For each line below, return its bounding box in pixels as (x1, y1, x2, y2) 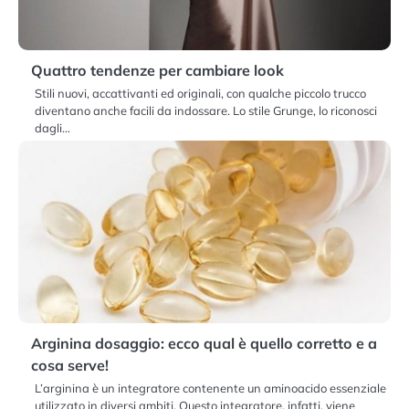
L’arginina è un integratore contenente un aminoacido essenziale (35, 380, 386, 395)
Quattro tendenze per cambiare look (31, 60, 284, 79)
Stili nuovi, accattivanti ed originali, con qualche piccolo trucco (35, 85, 366, 100)
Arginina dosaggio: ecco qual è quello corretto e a (31, 333, 377, 352)
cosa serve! (31, 355, 109, 374)
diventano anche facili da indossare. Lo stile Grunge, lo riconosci (35, 102, 377, 118)
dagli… (35, 120, 70, 135)
